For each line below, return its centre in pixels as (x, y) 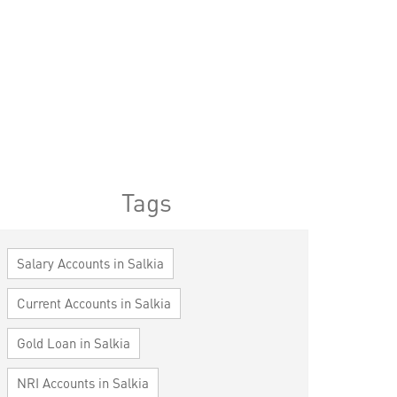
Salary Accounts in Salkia (90, 263)
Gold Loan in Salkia (73, 343)
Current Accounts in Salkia (93, 303)
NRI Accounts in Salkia (82, 382)
